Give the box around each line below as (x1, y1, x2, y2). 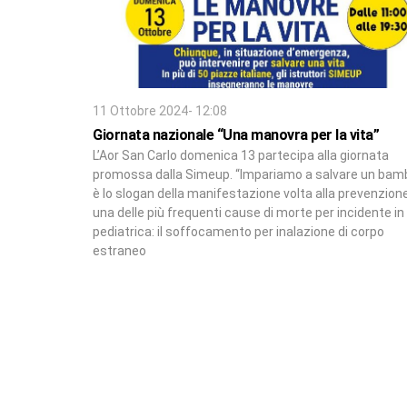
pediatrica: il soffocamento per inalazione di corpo (93, 223, 384, 239)
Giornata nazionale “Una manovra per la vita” (93, 125, 379, 144)
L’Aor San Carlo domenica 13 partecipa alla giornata (93, 147, 389, 163)
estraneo (93, 243, 146, 258)
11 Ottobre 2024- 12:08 (93, 103, 227, 118)
